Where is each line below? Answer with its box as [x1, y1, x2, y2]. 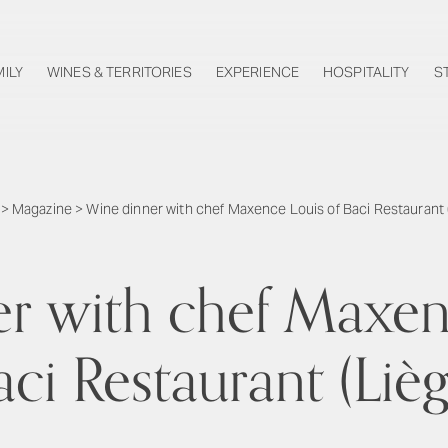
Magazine [11, 200, 72, 218]
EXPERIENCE [215, 63, 300, 82]
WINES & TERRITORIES [47, 63, 192, 82]
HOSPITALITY [323, 63, 410, 82]
